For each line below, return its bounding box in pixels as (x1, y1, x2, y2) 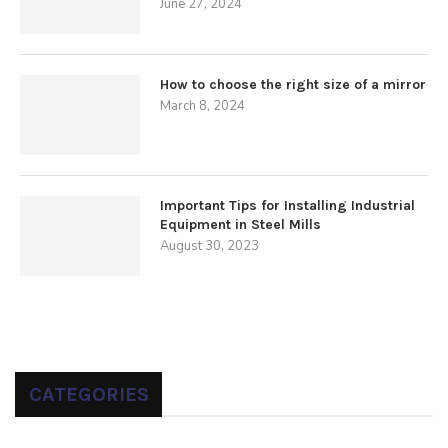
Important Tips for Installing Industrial (160, 197, 415, 214)
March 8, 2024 (160, 97, 245, 115)
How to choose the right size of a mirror (160, 76, 426, 93)
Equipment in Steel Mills (160, 216, 321, 233)
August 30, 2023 (160, 237, 259, 255)
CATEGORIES (29, 383, 149, 406)
